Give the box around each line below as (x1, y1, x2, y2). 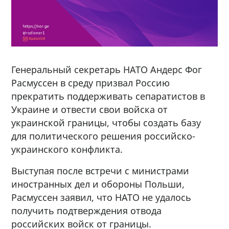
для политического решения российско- (11, 129, 196, 142)
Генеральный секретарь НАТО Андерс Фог (11, 63, 202, 76)
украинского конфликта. (11, 143, 123, 155)
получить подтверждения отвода (11, 204, 162, 217)
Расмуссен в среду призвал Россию (11, 76, 170, 89)
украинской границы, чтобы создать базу (11, 116, 201, 129)
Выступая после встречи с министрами (11, 164, 190, 177)
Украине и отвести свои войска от (11, 103, 168, 116)
